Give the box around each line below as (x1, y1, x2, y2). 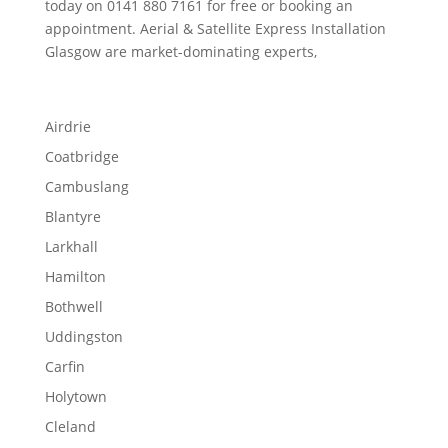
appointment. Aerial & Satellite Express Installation (44, 19, 386, 38)
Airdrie (44, 117, 91, 136)
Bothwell (44, 297, 103, 316)
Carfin (44, 357, 85, 376)
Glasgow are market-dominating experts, (44, 42, 317, 61)
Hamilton (44, 267, 106, 286)
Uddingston (44, 327, 123, 346)
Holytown (44, 387, 107, 406)
